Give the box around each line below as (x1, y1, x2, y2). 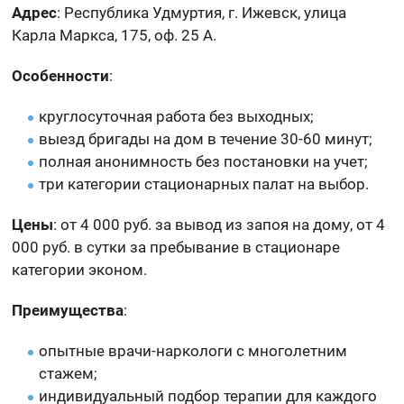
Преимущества (12, 300, 124, 319)
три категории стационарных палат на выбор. (39, 174, 370, 193)
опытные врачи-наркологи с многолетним (39, 341, 348, 360)
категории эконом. (12, 260, 148, 279)
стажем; (39, 363, 98, 382)
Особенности (12, 66, 110, 85)
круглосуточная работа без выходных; (39, 106, 315, 125)
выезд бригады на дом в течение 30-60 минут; (39, 129, 373, 148)
